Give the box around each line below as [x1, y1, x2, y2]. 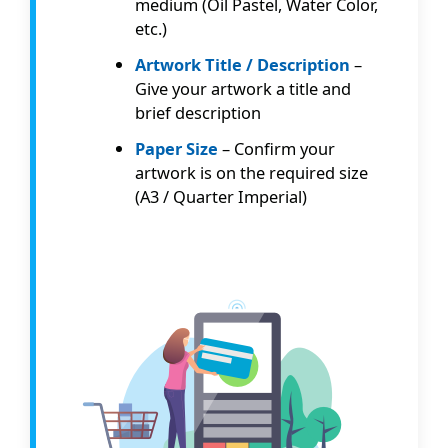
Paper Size [135, 136, 219, 160]
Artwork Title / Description [135, 52, 351, 76]
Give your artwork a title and [135, 76, 352, 100]
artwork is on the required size [135, 160, 369, 184]
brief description [135, 100, 262, 124]
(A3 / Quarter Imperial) [135, 184, 308, 208]
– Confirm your [218, 136, 336, 160]
